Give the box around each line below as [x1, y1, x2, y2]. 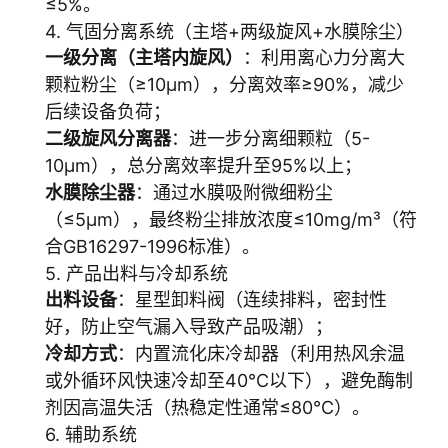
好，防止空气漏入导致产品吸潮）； [45, 316, 333, 337]
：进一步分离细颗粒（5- [171, 128, 370, 149]
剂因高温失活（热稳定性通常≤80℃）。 [45, 397, 370, 418]
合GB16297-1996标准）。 [45, 236, 260, 257]
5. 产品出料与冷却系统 [45, 263, 228, 284]
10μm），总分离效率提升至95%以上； [45, 155, 362, 176]
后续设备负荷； [45, 101, 171, 122]
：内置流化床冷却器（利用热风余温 [117, 343, 405, 364]
